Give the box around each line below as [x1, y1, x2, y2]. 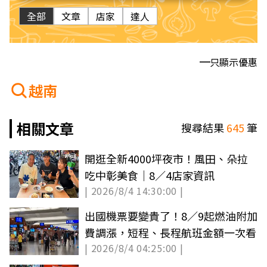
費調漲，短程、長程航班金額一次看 [85, 225, 256, 240]
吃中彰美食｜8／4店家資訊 [85, 167, 215, 183]
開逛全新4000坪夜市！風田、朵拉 [85, 151, 248, 166]
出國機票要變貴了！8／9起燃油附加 [85, 208, 257, 223]
